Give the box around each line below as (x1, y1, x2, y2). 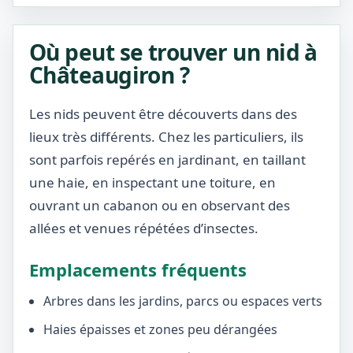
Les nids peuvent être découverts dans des (29, 105, 297, 123)
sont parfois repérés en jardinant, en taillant (29, 150, 306, 169)
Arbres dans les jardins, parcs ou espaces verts (43, 292, 322, 310)
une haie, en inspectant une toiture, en (29, 173, 276, 191)
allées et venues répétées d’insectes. (29, 219, 258, 237)
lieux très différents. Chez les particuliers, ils (29, 128, 303, 146)
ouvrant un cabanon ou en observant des (29, 196, 290, 214)
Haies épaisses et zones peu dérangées (43, 321, 277, 338)
